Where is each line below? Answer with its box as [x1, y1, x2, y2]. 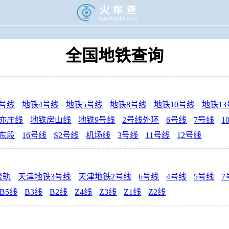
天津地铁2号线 [78, 172, 132, 181]
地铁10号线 [154, 100, 195, 109]
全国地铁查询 [65, 47, 164, 65]
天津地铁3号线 [18, 172, 72, 181]
